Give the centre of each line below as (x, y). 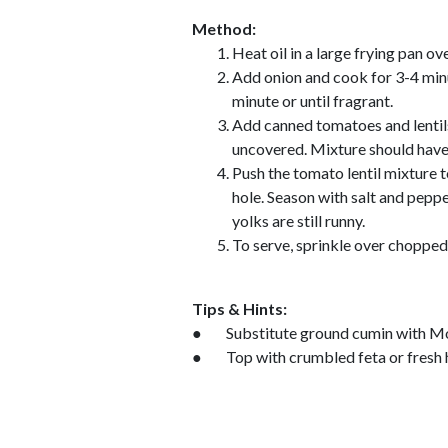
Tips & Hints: (239, 308)
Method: (224, 28)
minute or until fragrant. (312, 100)
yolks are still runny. (298, 220)
